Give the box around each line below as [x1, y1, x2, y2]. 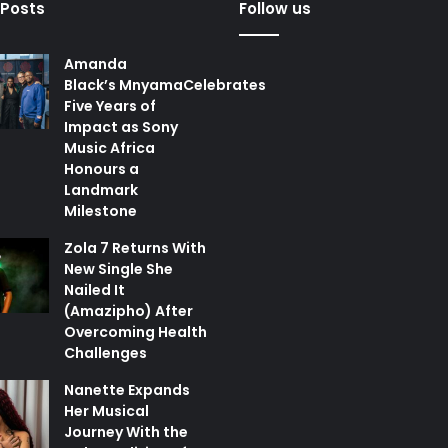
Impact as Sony [64, 117, 178, 138]
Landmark [64, 180, 138, 201]
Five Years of [64, 96, 156, 117]
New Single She [64, 259, 173, 280]
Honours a [64, 159, 139, 180]
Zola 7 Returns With [64, 238, 206, 259]
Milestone [64, 201, 137, 222]
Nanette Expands [64, 380, 190, 401]
